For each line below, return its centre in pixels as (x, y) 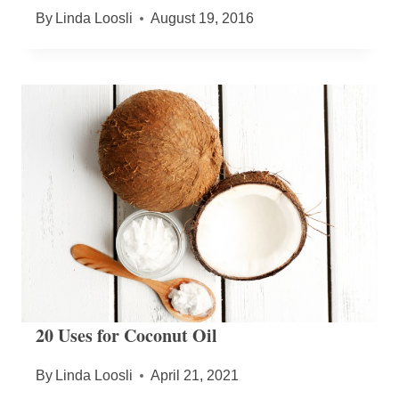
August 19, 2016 (203, 19)
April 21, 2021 (195, 376)
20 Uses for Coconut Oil (126, 336)
